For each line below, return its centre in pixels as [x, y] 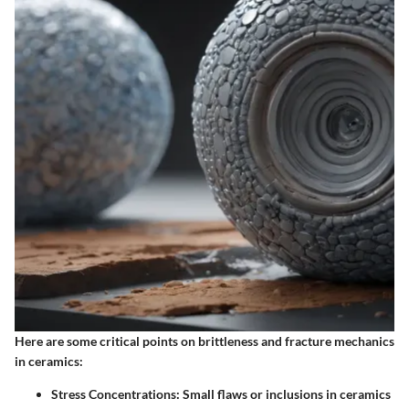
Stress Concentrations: [115, 393]
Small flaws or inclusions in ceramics [285, 393]
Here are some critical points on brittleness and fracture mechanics [204, 341]
